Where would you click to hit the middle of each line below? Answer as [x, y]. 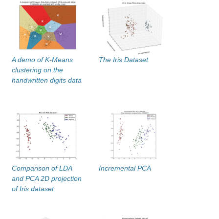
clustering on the [37, 70]
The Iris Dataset [123, 59]
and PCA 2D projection [47, 178]
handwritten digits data [47, 80]
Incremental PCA [125, 168]
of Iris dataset [33, 188]
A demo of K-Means [42, 59]
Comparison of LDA [42, 168]
